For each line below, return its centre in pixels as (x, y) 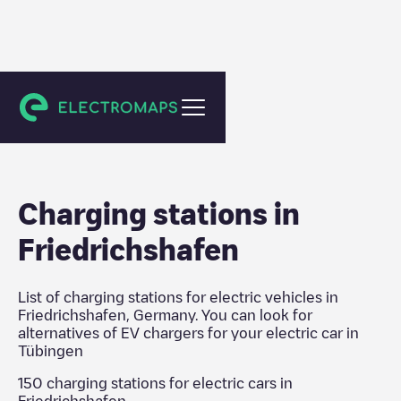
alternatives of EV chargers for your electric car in (188, 333)
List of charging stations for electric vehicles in (178, 297)
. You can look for (254, 315)
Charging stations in (159, 213)
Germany (164, 315)
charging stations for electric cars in (168, 383)
